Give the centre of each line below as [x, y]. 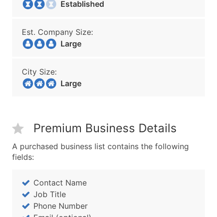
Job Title [50, 194]
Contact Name [60, 183]
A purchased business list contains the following [101, 146]
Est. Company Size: [57, 32]
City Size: [39, 72]
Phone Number [61, 206]
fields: [23, 157]
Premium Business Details [105, 128]
